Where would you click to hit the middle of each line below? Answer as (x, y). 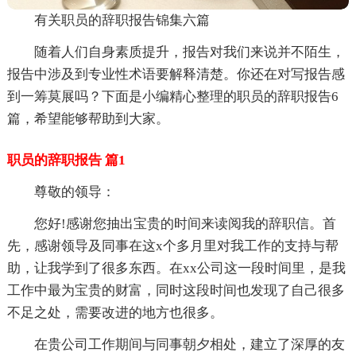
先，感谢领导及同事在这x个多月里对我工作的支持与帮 (172, 246)
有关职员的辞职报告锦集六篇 (122, 21)
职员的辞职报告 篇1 (66, 161)
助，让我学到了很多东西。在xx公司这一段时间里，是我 (176, 269)
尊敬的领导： (74, 192)
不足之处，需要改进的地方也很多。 (115, 313)
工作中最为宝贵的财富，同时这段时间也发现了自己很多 (176, 291)
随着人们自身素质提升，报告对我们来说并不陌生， (189, 52)
